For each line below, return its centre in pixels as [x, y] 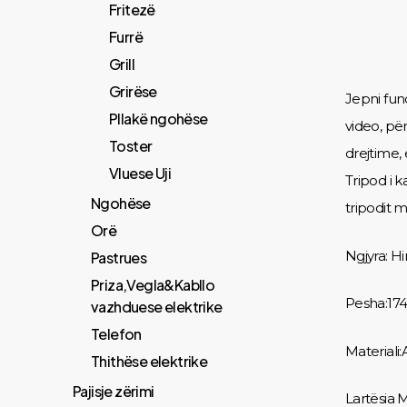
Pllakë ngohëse [159, 119]
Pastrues [119, 258]
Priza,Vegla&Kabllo [153, 285]
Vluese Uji [140, 173]
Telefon [116, 334]
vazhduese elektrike [157, 307]
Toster [131, 146]
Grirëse [133, 91]
